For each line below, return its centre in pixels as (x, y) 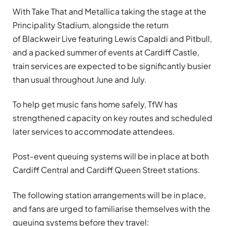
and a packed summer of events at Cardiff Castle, (106, 52)
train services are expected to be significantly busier (112, 66)
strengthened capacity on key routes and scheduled (112, 118)
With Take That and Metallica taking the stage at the (109, 11)
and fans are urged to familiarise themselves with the (111, 208)
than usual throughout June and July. (80, 79)
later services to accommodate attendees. (94, 132)
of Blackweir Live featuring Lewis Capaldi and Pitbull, (112, 38)
